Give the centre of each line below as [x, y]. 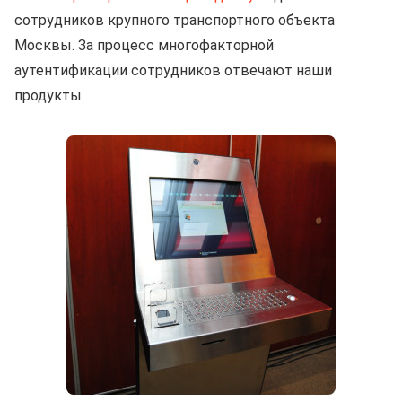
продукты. [49, 95]
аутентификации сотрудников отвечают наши [173, 70]
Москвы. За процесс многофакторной [144, 45]
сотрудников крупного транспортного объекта [175, 20]
